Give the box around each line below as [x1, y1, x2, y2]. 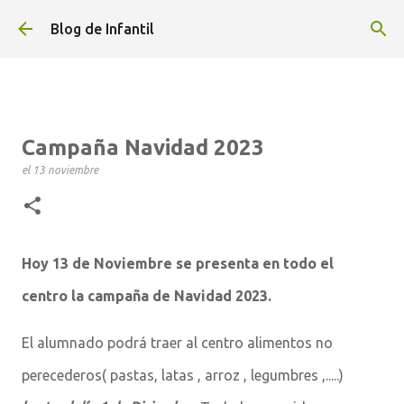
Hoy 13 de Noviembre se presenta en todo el [22, 255, 334, 271]
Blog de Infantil [50, 21, 154, 37]
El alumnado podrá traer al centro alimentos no [22, 335, 333, 351]
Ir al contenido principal [124, 14, 280, 31]
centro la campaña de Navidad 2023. [22, 288, 271, 304]
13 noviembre [32, 164, 98, 176]
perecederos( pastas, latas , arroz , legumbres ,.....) [22, 367, 344, 383]
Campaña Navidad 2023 [22, 135, 264, 160]
